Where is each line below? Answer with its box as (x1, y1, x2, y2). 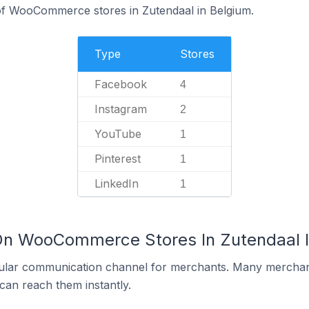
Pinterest (94, 152, 141, 166)
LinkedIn (94, 177, 139, 190)
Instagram (94, 102, 147, 116)
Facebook (94, 77, 147, 91)
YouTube (94, 127, 141, 141)
